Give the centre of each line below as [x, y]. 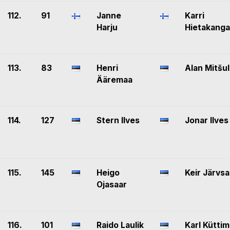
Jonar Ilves [207, 121]
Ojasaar [112, 185]
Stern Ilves [118, 121]
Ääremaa [114, 80]
